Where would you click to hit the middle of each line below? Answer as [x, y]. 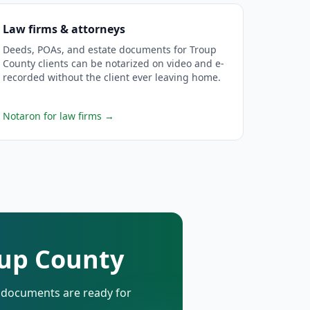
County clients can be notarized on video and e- [113, 63]
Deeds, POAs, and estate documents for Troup [109, 49]
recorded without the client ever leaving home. [111, 77]
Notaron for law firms [52, 116]
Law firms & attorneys [64, 29]
